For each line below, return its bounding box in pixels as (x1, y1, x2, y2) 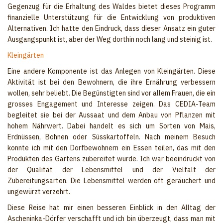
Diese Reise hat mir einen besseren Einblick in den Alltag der (7, 203, 216, 213)
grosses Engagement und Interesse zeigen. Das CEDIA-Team (7, 100, 216, 109)
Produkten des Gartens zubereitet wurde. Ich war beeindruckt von (7, 154, 216, 164)
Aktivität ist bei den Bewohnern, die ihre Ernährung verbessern (7, 78, 216, 87)
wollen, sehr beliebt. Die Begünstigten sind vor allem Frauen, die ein (7, 89, 216, 98)
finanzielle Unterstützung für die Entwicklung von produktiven (7, 13, 216, 22)
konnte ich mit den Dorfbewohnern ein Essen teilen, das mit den (7, 143, 216, 153)
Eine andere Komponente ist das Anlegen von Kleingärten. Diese (7, 67, 216, 76)
